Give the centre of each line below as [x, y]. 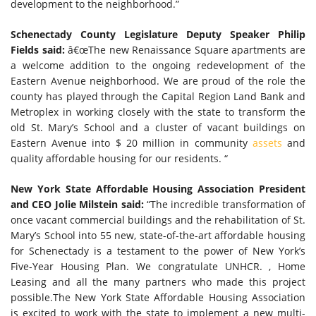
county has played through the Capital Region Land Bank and [158, 96]
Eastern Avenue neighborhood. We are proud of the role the [158, 81]
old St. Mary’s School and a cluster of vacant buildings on [158, 127]
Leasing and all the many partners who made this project [158, 282]
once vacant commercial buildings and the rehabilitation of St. [158, 220]
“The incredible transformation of [224, 204]
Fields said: [39, 50]
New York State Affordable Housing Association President [158, 189]
